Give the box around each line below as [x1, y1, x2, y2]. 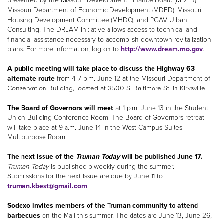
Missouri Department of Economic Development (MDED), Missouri [7, 5, 201, 14]
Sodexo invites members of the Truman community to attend [7, 201, 198, 210]
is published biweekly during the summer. [49, 162, 174, 171]
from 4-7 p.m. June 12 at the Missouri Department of [55, 74, 210, 83]
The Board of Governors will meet [7, 103, 113, 112]
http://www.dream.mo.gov [121, 44, 203, 53]
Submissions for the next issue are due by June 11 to [7, 172, 163, 180]
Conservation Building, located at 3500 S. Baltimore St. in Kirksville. [7, 84, 207, 92]
